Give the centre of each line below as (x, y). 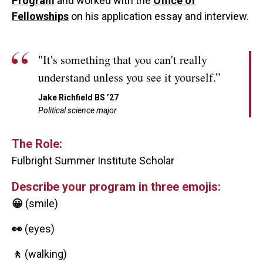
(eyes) (40, 229)
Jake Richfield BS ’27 (78, 98)
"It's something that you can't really (123, 60)
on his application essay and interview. (159, 16)
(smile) (42, 204)
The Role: (37, 144)
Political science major (77, 111)
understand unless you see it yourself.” (129, 77)
